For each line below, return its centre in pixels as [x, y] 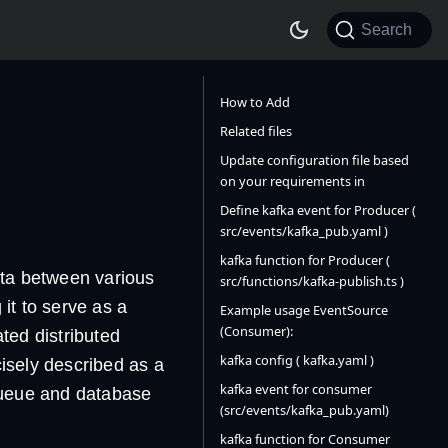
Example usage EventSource [304, 310]
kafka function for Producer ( [305, 260]
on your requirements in [292, 181]
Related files [256, 131]
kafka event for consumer [296, 389]
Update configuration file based [314, 160]
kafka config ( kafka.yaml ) [297, 360]
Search [386, 29]
